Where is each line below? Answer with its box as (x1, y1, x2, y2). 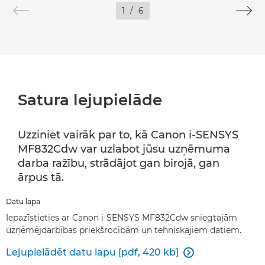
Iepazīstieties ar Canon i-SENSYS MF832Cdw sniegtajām (6, 212, 237, 223)
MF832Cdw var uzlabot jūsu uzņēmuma (18, 143, 230, 156)
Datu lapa (6, 197, 40, 206)
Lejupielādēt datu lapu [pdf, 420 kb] (6, 247, 179, 258)
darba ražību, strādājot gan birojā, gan (18, 157, 219, 170)
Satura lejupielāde (18, 91, 162, 109)
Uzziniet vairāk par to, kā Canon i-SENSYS (18, 128, 238, 141)
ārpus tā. (18, 171, 64, 184)
